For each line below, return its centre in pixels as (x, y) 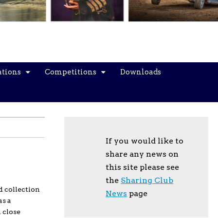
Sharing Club (147, 180)
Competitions (71, 72)
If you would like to (145, 141)
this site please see (143, 167)
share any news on (142, 154)
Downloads (141, 72)
